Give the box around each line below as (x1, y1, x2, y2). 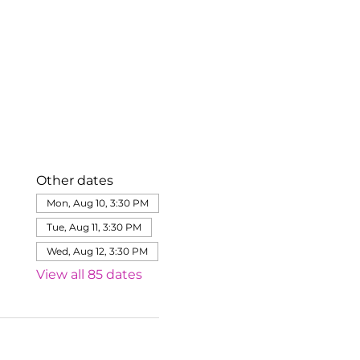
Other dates (35, 172, 113, 188)
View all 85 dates (35, 266, 142, 282)
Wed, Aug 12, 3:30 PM (46, 244, 148, 257)
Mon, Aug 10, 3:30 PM (46, 196, 149, 209)
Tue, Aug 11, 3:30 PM (46, 220, 141, 233)
